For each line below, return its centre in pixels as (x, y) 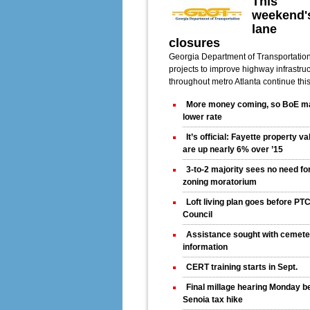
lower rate (202, 117)
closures (194, 43)
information (205, 247)
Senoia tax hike (213, 300)
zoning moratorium (220, 182)
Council (198, 215)
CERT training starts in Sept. (242, 267)
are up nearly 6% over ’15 (233, 150)
